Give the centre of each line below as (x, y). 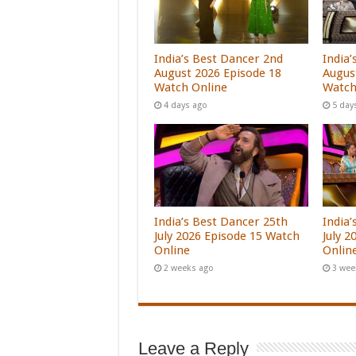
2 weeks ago (188, 268)
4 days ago (185, 106)
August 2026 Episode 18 (217, 74)
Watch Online (190, 88)
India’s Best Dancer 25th (221, 221)
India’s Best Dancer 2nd (218, 59)
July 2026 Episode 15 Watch (226, 236)
